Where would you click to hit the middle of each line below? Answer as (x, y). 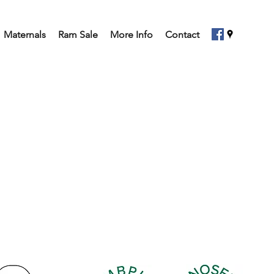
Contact (182, 35)
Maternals (25, 35)
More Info (131, 35)
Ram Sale (78, 35)
